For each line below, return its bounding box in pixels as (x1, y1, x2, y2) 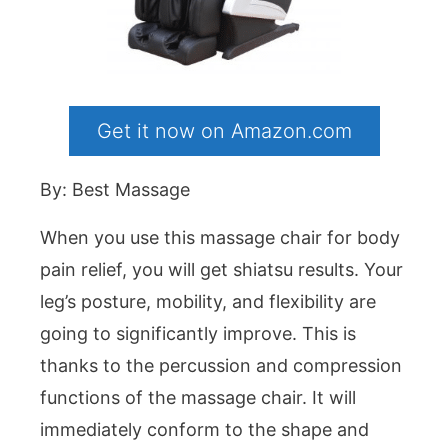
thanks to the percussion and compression (40, 355, 402, 377)
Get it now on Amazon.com (96, 119, 352, 144)
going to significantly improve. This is (40, 323, 356, 345)
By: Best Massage (40, 179, 190, 201)
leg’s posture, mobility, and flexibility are (40, 291, 376, 313)
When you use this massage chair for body (40, 227, 400, 249)
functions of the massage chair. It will (40, 387, 356, 409)
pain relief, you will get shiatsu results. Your (40, 259, 403, 281)
